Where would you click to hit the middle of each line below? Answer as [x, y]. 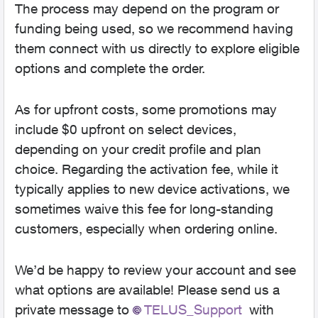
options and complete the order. [110, 68]
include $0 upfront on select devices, [126, 129]
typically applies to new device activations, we [152, 189]
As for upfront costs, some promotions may [146, 109]
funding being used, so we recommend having [154, 28]
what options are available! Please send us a [147, 290]
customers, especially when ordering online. [146, 229]
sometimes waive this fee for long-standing [144, 209]
